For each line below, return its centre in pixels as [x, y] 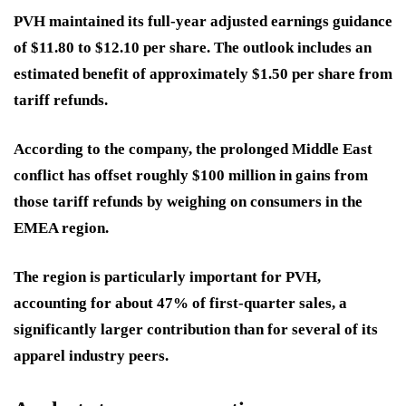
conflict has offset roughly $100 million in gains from [191, 176]
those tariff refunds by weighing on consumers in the [188, 202]
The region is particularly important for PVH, [167, 277]
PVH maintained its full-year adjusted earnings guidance [203, 22]
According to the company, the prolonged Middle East [193, 150]
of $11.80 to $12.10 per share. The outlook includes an [193, 48]
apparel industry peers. [91, 356]
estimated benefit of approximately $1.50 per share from [203, 74]
